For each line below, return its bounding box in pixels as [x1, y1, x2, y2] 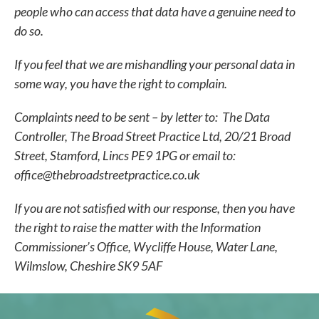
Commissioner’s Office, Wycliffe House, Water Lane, [14, 238, 278, 254]
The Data [222, 108, 270, 125]
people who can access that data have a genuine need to [14, 3, 296, 19]
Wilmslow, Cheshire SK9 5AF [14, 257, 162, 273]
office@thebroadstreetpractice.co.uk [14, 166, 202, 182]
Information [200, 219, 261, 235]
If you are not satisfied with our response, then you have [14, 199, 295, 216]
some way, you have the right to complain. [14, 75, 227, 91]
